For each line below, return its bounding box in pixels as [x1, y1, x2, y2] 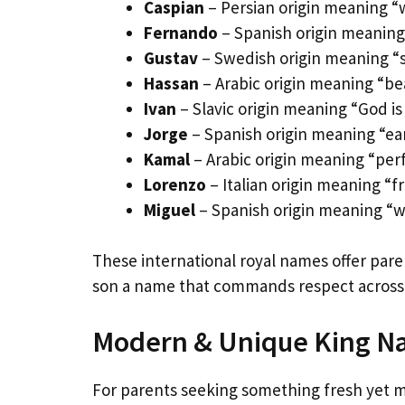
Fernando [144, 21, 218, 43]
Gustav [144, 46, 198, 69]
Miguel [144, 198, 195, 221]
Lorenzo [144, 173, 206, 195]
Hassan [144, 71, 199, 94]
